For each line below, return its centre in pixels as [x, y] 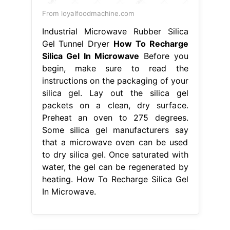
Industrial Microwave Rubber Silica [115, 32]
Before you [164, 56]
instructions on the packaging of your [115, 81]
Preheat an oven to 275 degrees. [115, 118]
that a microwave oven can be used [115, 142]
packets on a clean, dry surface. [115, 106]
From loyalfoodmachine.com [88, 14]
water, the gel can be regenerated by [115, 167]
